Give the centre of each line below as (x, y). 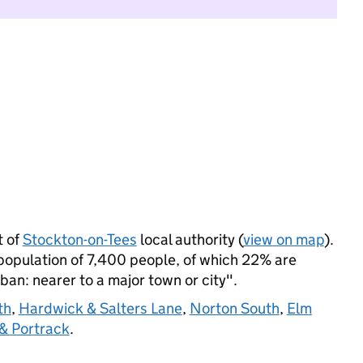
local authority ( (190, 239)
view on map (283, 239)
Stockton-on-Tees (79, 239)
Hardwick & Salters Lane (100, 308)
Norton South (234, 308)
